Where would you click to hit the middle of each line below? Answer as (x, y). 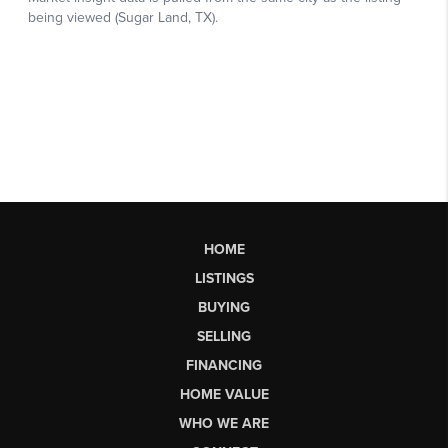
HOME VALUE (224, 394)
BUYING (224, 307)
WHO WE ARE (224, 423)
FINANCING (224, 365)
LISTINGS (224, 278)
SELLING (224, 336)
